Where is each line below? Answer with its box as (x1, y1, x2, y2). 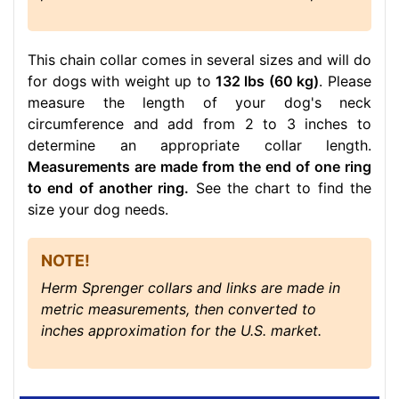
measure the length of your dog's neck (28, 94, 371, 112)
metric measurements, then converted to (41, 300, 316, 319)
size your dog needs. (28, 200, 168, 219)
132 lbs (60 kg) (215, 72, 320, 91)
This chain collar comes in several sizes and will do (28, 51, 371, 69)
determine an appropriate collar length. (28, 136, 371, 155)
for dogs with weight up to (28, 72, 211, 91)
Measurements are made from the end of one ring (28, 158, 371, 176)
